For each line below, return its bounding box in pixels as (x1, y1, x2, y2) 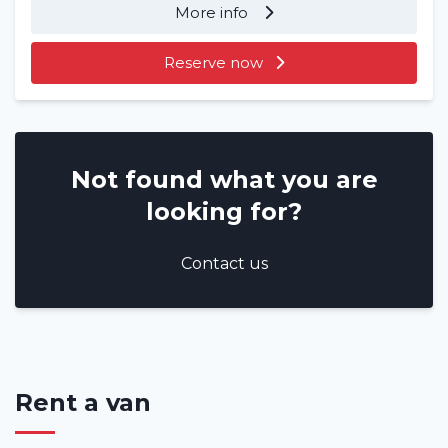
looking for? (146, 197, 302, 227)
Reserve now (164, 53, 263, 73)
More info (175, 3, 252, 23)
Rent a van (15, 388, 151, 418)
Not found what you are (70, 165, 378, 195)
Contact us (180, 254, 268, 274)
